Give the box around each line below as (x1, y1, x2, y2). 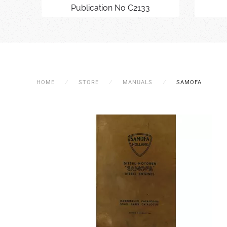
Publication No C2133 (71, 3, 150, 13)
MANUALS (123, 79, 153, 86)
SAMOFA (176, 79, 202, 86)
